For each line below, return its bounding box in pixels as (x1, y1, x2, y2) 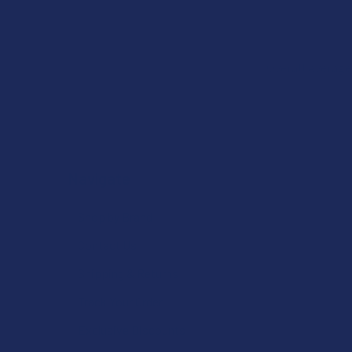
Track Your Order (78, 294, 163, 310)
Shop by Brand (78, 209, 152, 225)
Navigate (68, 169, 130, 189)
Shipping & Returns (78, 266, 178, 281)
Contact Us (78, 237, 137, 253)
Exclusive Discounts (78, 322, 185, 338)
